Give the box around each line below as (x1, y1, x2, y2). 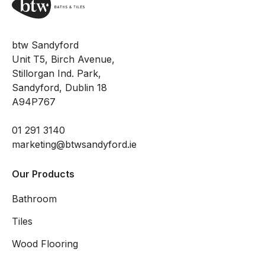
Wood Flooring (12, 237, 78, 250)
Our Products (12, 167, 75, 180)
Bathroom (12, 192, 57, 205)
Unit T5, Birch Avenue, (12, 53, 115, 65)
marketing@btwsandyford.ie (12, 138, 137, 150)
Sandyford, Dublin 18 (12, 81, 107, 93)
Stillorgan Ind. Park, (12, 67, 101, 79)
